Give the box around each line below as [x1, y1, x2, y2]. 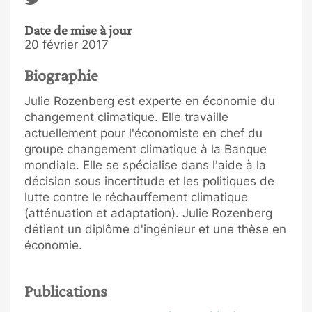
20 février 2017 [24, 38, 109, 52]
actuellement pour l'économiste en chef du [24, 125, 263, 140]
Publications [24, 281, 107, 300]
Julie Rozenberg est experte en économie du [24, 93, 275, 108]
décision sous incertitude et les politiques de [24, 173, 274, 188]
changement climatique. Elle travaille [24, 109, 228, 124]
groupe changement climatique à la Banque [24, 141, 267, 156]
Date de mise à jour [24, 22, 132, 38]
